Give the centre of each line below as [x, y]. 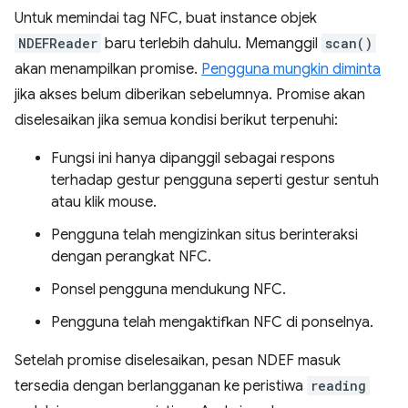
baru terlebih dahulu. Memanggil [211, 44]
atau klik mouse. [104, 203]
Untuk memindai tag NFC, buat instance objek [166, 19]
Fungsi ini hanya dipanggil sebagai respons [193, 159]
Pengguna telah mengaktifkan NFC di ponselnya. [212, 323]
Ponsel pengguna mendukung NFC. [168, 290]
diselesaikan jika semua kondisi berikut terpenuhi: [176, 121]
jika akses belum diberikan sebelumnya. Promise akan [190, 95]
